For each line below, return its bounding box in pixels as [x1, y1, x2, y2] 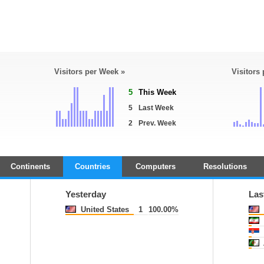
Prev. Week [138, 119, 176, 127]
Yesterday [65, 190, 106, 199]
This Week [138, 88, 176, 97]
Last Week [138, 104, 174, 112]
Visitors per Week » [54, 67, 125, 76]
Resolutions [203, 162, 247, 171]
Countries [75, 162, 110, 171]
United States [78, 205, 129, 214]
